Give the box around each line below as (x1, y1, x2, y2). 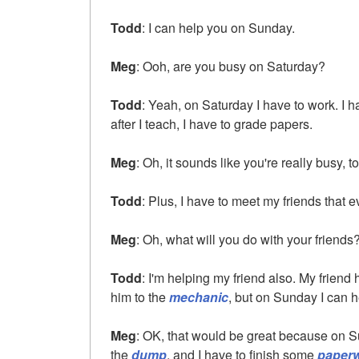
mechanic (169, 287, 228, 306)
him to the (111, 287, 169, 306)
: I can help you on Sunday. (142, 18, 295, 37)
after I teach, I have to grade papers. (111, 114, 313, 133)
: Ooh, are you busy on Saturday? (136, 56, 325, 75)
